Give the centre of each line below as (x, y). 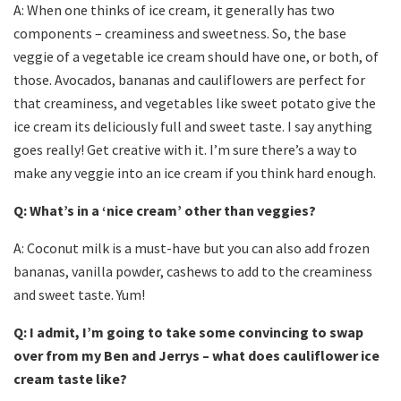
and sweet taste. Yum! (79, 295)
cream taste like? (70, 379)
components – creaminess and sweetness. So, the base (180, 34)
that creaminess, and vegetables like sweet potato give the (195, 103)
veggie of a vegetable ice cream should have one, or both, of (196, 57)
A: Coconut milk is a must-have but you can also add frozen (192, 248)
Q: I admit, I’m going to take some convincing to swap (188, 333)
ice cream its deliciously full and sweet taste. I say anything (193, 127)
